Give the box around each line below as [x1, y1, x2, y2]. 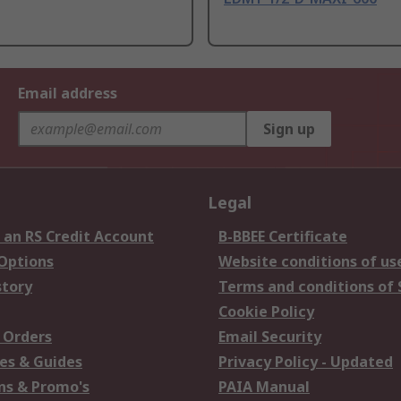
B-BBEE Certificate [218, 226, 347, 247]
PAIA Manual [218, 377, 310, 397]
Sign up [263, 119, 315, 140]
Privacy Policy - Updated [218, 352, 393, 372]
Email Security [218, 327, 321, 347]
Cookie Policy [218, 302, 314, 322]
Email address [18, 83, 117, 104]
